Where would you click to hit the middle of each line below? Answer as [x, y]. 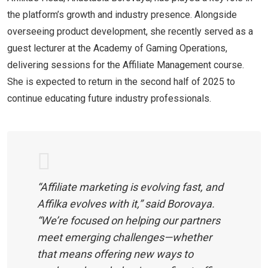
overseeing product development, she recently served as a [130, 31]
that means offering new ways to [115, 254]
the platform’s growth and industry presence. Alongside [122, 14]
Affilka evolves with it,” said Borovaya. [126, 203]
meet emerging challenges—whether [124, 237]
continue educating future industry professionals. [109, 98]
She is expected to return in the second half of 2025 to [121, 81]
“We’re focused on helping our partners [129, 220]
